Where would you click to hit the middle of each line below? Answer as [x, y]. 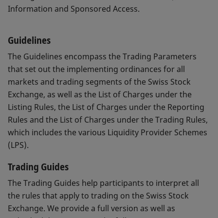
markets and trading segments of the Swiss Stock [99, 82]
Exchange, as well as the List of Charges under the [100, 95]
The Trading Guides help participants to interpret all [103, 183]
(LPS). [18, 145]
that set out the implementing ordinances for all [96, 69]
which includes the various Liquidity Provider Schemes [108, 133]
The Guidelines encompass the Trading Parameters [102, 57]
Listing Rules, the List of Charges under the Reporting [106, 107]
